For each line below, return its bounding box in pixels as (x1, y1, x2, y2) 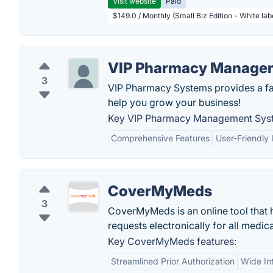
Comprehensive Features (111, 133, 210, 143)
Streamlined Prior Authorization (111, 256, 235, 266)
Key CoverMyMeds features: (108, 235, 236, 247)
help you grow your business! (108, 96, 241, 108)
